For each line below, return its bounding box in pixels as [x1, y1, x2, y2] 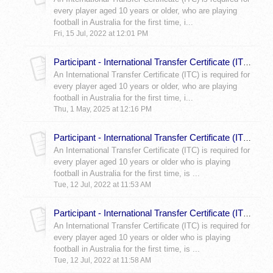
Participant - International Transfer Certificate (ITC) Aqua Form [243, 209, 251, 219]
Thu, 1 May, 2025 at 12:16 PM [54, 105, 152, 114]
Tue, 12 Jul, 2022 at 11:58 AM [54, 256, 151, 265]
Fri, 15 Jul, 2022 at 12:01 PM [54, 29, 148, 38]
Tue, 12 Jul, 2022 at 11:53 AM [54, 180, 151, 190]
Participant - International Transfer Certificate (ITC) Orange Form [243, 133, 251, 143]
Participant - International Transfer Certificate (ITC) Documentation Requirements [243, 58, 251, 68]
